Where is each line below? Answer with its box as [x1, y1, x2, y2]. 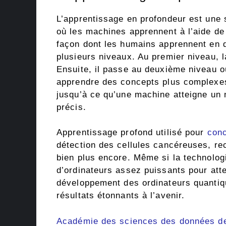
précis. [56, 102, 86, 112]
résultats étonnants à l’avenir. [56, 191, 185, 201]
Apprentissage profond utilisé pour [56, 128, 207, 138]
